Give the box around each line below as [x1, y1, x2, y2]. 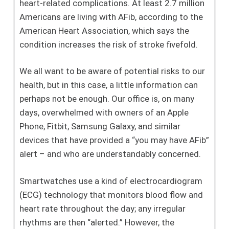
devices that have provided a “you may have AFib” [19, 135, 209, 145]
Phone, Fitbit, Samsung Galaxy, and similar [19, 121, 180, 131]
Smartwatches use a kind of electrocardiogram [19, 175, 202, 186]
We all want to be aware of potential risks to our [19, 66, 205, 76]
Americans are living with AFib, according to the [19, 11, 203, 22]
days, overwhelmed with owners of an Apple [19, 107, 189, 118]
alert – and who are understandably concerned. [19, 149, 201, 159]
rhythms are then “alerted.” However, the [19, 217, 174, 227]
